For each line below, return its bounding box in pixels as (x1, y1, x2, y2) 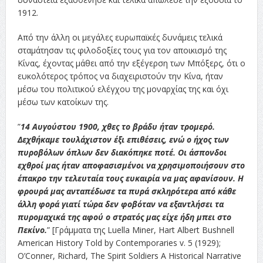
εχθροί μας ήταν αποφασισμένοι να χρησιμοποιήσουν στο (17, 159, 245, 171)
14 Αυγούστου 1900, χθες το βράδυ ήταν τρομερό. (20, 120, 215, 132)
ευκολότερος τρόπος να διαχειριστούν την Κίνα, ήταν (17, 70, 223, 82)
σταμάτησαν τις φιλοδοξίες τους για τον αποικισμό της (17, 44, 227, 56)
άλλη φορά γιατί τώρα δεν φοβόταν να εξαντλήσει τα (17, 198, 224, 210)
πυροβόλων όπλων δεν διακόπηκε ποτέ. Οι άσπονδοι (17, 146, 227, 158)
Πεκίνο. (17, 224, 47, 235)
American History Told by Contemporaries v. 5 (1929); (17, 237, 221, 248)
